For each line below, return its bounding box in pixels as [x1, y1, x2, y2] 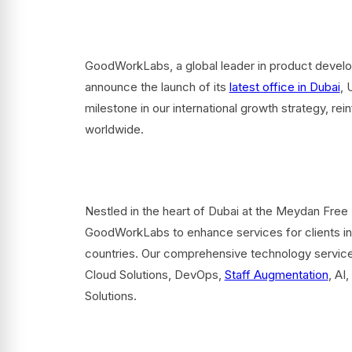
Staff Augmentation [224, 267, 328, 282]
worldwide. [84, 122, 144, 137]
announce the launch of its [84, 79, 229, 94]
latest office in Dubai [229, 79, 340, 94]
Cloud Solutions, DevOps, [84, 267, 225, 282]
